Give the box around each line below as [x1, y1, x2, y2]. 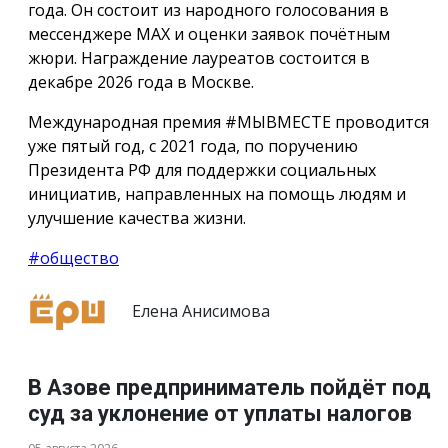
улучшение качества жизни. [28, 207, 246, 230]
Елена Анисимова [128, 299, 270, 322]
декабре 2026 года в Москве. [28, 71, 254, 94]
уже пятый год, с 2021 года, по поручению [28, 135, 358, 158]
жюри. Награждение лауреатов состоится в [28, 47, 370, 70]
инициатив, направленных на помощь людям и [28, 183, 406, 206]
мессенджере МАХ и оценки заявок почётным [28, 23, 390, 46]
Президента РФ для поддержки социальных [28, 159, 376, 182]
